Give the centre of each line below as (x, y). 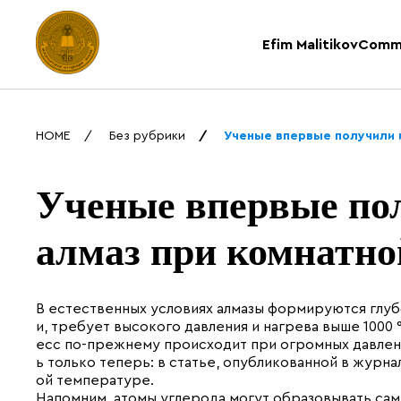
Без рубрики (147, 136)
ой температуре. (95, 380)
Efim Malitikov (310, 44)
